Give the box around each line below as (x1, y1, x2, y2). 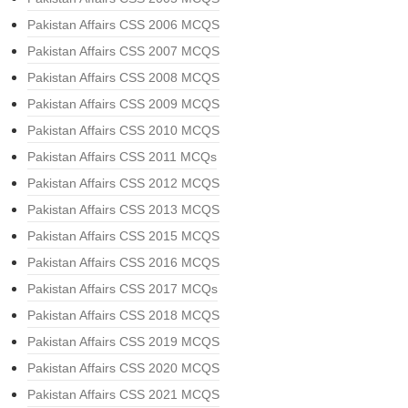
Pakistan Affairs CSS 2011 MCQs (27, 149, 217, 165)
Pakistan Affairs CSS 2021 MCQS (27, 387, 219, 403)
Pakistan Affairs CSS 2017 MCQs (27, 281, 218, 297)
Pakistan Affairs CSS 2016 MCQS (27, 255, 219, 270)
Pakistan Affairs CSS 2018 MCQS (27, 308, 219, 323)
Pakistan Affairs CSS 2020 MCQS (27, 361, 219, 376)
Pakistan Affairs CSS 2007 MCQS (27, 44, 219, 59)
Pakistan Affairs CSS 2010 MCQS (27, 123, 219, 138)
